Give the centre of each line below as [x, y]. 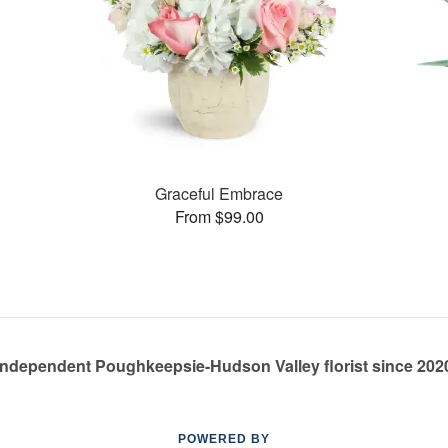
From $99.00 [219, 216]
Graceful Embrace [219, 193]
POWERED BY [224, 439]
